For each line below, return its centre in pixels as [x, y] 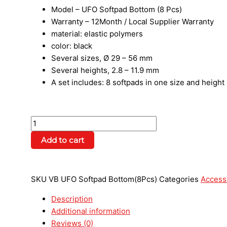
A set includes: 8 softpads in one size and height [138, 83]
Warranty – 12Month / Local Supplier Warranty [133, 22]
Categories [179, 179]
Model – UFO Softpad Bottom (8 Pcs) [117, 10]
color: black [72, 46]
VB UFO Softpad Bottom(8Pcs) [104, 179]
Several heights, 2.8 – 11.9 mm [105, 70]
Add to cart [63, 140]
